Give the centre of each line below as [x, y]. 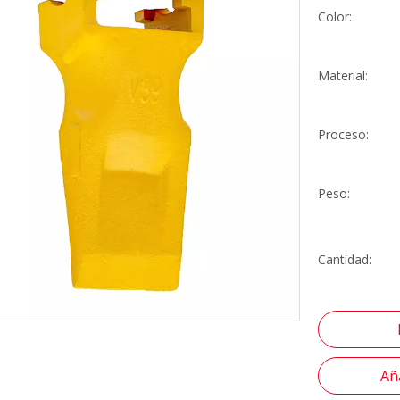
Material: [343, 75]
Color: [335, 17]
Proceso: [343, 134]
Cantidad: [345, 259]
